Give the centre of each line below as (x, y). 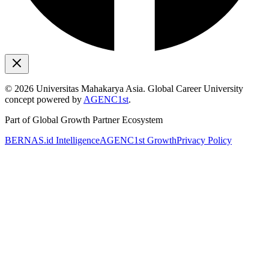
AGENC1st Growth (138, 140)
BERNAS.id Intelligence (52, 140)
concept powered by (44, 99)
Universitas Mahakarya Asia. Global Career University (138, 88)
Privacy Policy (204, 140)
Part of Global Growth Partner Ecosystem (84, 119)
